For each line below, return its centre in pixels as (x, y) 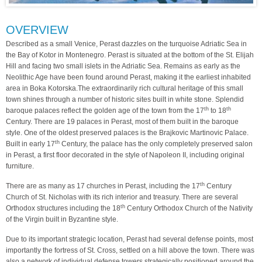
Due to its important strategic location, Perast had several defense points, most (130, 239)
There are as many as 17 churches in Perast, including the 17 (103, 186)
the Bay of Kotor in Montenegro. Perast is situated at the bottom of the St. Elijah (130, 55)
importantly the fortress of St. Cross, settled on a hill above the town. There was (130, 250)
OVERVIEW (37, 30)
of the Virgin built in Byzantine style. (62, 219)
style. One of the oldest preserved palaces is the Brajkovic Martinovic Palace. (127, 133)
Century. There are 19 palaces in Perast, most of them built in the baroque (122, 122)
